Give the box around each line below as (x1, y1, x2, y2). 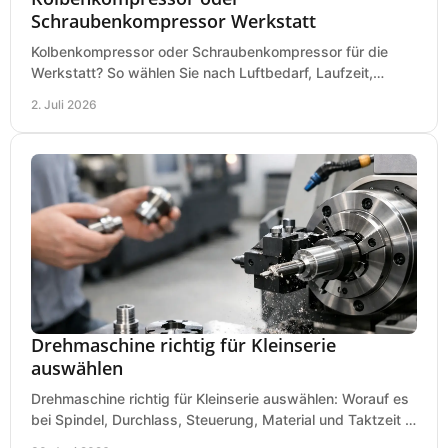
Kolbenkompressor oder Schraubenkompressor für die (31, 42, 388, 60)
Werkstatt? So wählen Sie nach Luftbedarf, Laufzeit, (31, 63, 373, 81)
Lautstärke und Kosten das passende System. (31, 84, 337, 102)
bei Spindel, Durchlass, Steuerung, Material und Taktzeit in (31, 410, 416, 428)
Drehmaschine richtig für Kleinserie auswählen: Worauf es (31, 389, 409, 407)
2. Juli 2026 (31, 96, 97, 112)
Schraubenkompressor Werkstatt (31, 8, 316, 33)
